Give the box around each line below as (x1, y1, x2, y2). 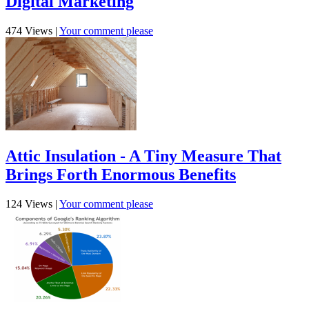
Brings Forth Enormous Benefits (6, 166, 236, 184)
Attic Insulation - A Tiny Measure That (6, 147, 281, 166)
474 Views (6, 25, 52, 37)
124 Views (6, 197, 52, 210)
